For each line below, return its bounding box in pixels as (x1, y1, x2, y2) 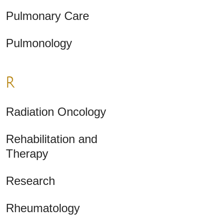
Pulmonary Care (6, 9, 89, 23)
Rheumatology (6, 201, 80, 215)
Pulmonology (6, 36, 72, 50)
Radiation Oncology (6, 105, 106, 119)
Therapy (6, 147, 48, 161)
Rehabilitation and (6, 132, 97, 146)
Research (6, 174, 55, 188)
